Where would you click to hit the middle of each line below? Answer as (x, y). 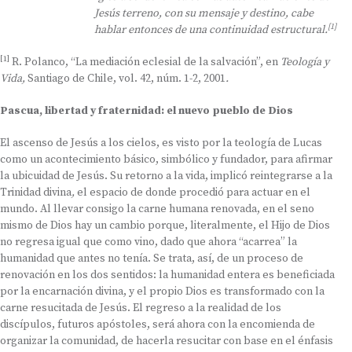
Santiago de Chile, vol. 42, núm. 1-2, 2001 (126, 79)
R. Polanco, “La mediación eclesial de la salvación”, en (145, 62)
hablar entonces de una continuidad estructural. (211, 30)
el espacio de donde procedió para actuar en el (194, 192)
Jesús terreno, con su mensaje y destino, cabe (204, 13)
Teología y (305, 62)
